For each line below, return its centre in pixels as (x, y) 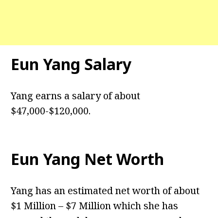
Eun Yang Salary (71, 64)
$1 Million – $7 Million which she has (95, 206)
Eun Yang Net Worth (88, 159)
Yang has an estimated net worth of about (105, 191)
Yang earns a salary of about (76, 96)
